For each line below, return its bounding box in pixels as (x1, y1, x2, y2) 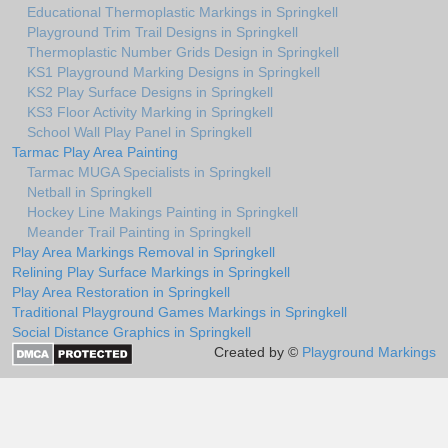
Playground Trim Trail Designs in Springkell (27, 24, 298, 41)
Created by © (214, 344, 302, 361)
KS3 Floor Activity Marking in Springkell (27, 104, 273, 121)
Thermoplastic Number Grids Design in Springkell (27, 44, 339, 61)
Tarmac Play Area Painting (12, 144, 178, 161)
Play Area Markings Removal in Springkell (12, 244, 275, 261)
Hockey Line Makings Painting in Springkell (27, 204, 298, 221)
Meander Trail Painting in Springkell (27, 224, 251, 241)
